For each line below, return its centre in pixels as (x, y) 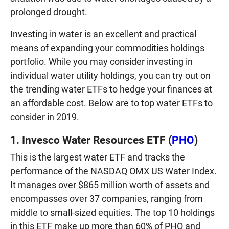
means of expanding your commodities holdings (107, 48)
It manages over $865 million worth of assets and (110, 185)
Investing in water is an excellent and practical (103, 34)
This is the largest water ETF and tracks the (98, 157)
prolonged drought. (49, 12)
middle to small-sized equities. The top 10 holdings (112, 212)
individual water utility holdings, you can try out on (110, 75)
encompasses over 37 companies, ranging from (107, 198)
